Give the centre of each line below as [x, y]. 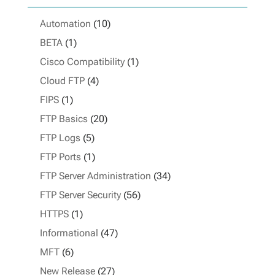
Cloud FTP [62, 81]
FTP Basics [64, 119]
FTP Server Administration [95, 176]
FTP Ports [60, 157]
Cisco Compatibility [82, 62]
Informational [69, 233]
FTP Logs [60, 138]
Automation [65, 24]
